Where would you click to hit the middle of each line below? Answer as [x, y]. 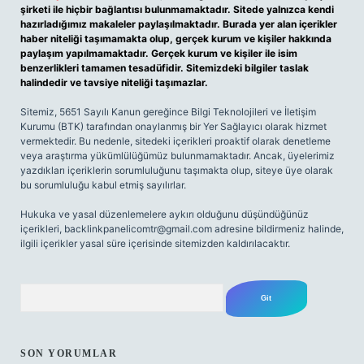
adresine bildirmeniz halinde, [278, 229]
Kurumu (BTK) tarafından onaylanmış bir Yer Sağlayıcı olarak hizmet [173, 126]
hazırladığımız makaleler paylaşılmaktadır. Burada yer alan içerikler [179, 24]
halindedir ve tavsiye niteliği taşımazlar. [114, 82]
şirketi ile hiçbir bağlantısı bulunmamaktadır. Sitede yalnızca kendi [177, 9]
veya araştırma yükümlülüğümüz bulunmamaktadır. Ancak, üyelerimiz [178, 156]
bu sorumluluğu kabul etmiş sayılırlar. [103, 185]
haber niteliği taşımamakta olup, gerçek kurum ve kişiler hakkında [176, 39]
